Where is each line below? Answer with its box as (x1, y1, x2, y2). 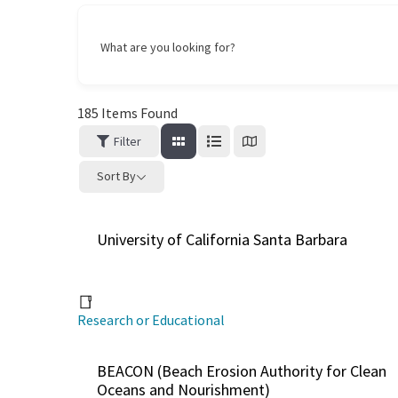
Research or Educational (77, 310, 225, 329)
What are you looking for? (100, 38, 235, 55)
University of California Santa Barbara (97, 228, 347, 250)
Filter (114, 132, 141, 149)
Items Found (99, 103, 178, 122)
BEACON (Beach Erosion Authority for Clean (97, 360, 386, 381)
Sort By (97, 168, 136, 185)
